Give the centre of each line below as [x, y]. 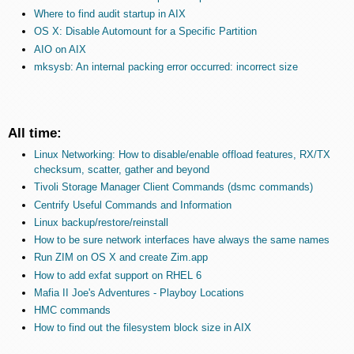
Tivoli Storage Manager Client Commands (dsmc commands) [173, 187]
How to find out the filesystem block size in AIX [142, 328]
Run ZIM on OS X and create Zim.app [121, 258]
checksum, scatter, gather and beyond [121, 170]
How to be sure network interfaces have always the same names [181, 240]
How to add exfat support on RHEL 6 [117, 275]
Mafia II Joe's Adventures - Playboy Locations [139, 292]
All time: [35, 133]
